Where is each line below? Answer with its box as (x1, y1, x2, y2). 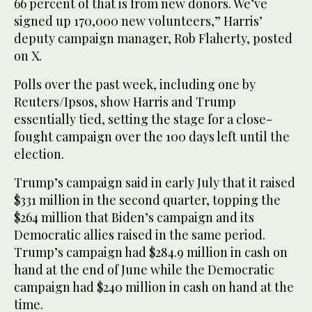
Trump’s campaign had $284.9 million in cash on (14, 243, 288, 260)
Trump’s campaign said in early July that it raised (14, 173, 295, 191)
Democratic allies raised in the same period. (14, 226, 265, 243)
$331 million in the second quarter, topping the (14, 191, 281, 208)
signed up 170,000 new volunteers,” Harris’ (14, 12, 263, 29)
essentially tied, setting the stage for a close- (14, 110, 272, 127)
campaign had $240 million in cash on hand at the (14, 278, 294, 295)
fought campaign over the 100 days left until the (14, 127, 290, 145)
